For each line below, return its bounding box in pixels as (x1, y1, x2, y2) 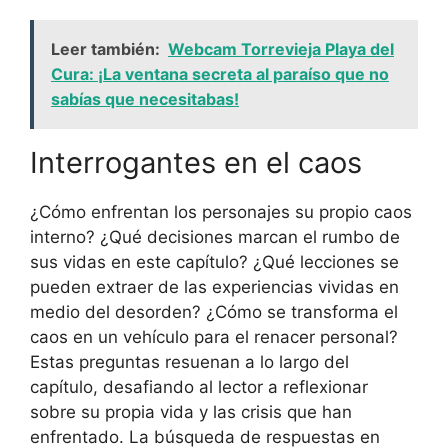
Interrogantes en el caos (30, 145, 362, 181)
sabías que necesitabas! (51, 89, 239, 110)
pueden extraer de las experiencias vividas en (30, 277, 399, 298)
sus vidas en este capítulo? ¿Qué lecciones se (30, 252, 399, 273)
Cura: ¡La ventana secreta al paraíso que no (51, 64, 389, 85)
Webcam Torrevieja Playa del (168, 39, 394, 60)
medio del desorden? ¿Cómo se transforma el (30, 302, 398, 323)
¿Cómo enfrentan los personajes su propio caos (30, 202, 412, 223)
